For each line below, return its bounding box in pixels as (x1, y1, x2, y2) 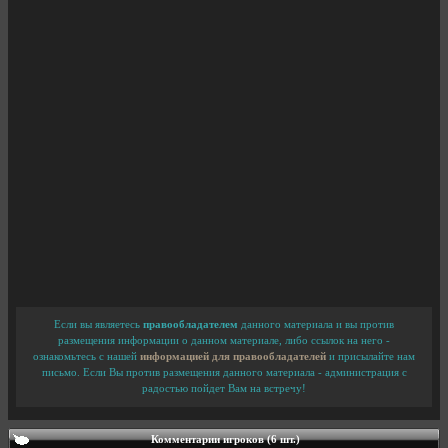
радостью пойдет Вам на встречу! (142, 382, 306, 394)
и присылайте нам (326, 350, 415, 362)
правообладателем (143, 318, 238, 330)
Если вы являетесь (54, 318, 143, 330)
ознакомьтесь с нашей (33, 350, 140, 362)
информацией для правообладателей (140, 350, 326, 362)
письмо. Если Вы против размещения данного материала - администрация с (41, 366, 407, 378)
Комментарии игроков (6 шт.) (150, 433, 300, 445)
